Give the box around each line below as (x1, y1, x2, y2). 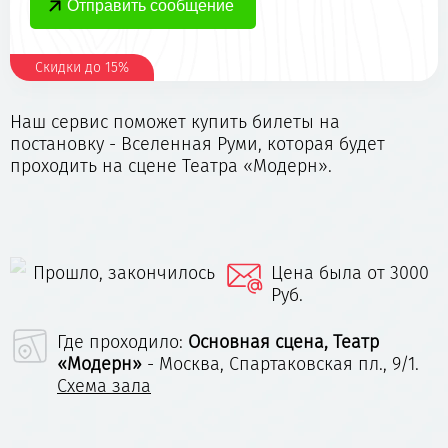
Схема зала (57, 375, 151, 397)
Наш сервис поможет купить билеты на (10, 111, 340, 133)
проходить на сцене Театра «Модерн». (10, 155, 332, 177)
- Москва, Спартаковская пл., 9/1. (147, 353, 419, 375)
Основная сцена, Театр (188, 331, 379, 353)
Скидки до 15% (35, 59, 129, 76)
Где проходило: (57, 331, 188, 353)
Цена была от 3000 (271, 262, 429, 284)
